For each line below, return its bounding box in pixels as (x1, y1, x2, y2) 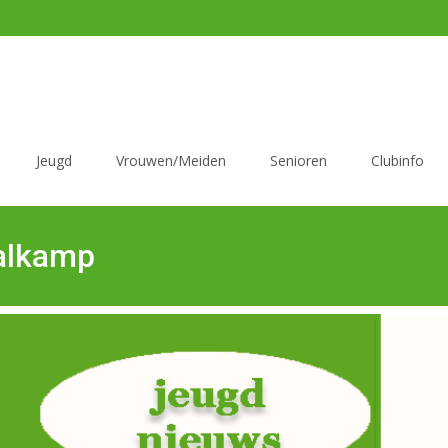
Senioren (270, 151, 327, 170)
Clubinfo (371, 151, 424, 170)
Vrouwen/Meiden (116, 151, 226, 170)
